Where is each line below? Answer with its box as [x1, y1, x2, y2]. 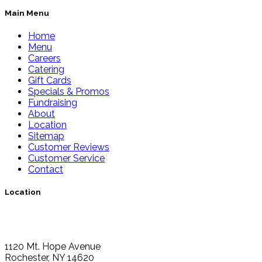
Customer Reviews [28, 141, 109, 153]
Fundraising [28, 96, 77, 108]
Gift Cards [28, 74, 71, 86]
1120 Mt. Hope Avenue [5, 241, 101, 253]
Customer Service [28, 152, 105, 164]
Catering [28, 63, 64, 75]
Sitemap [28, 130, 64, 142]
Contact [28, 163, 63, 175]
